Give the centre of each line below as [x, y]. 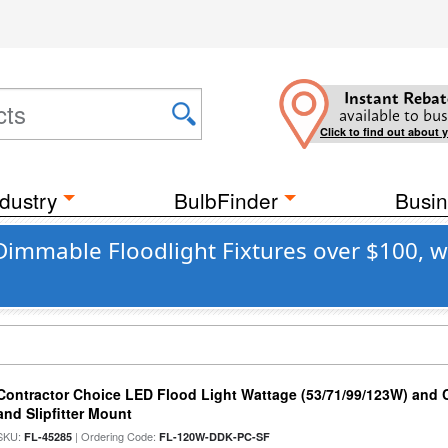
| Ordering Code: [116, 436]
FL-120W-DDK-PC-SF [215, 436]
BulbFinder [226, 200]
